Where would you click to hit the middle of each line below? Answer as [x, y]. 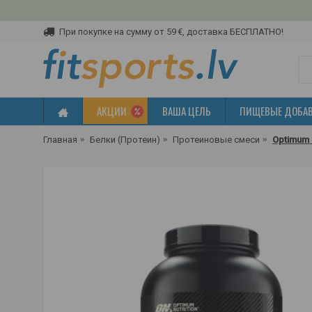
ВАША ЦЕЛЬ [187, 111]
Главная [60, 139]
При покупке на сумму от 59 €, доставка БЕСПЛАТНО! [171, 31]
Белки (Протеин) [125, 139]
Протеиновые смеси [216, 139]
